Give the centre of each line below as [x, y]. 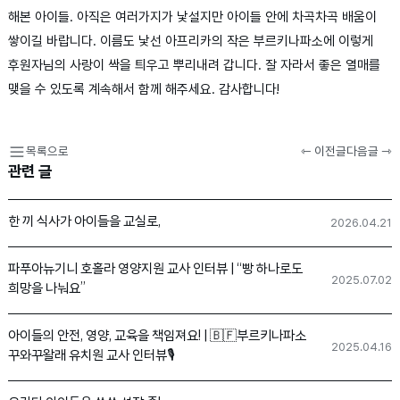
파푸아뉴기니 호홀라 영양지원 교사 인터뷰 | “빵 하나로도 [156, 271]
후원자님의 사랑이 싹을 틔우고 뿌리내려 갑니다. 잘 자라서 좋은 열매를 [195, 66]
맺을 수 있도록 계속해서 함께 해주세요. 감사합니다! [144, 90]
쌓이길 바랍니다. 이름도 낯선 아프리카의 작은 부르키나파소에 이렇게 [191, 42]
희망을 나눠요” [47, 290]
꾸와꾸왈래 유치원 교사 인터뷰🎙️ [92, 357]
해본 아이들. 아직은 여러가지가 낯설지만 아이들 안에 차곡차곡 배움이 [193, 17]
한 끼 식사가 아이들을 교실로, [85, 223]
